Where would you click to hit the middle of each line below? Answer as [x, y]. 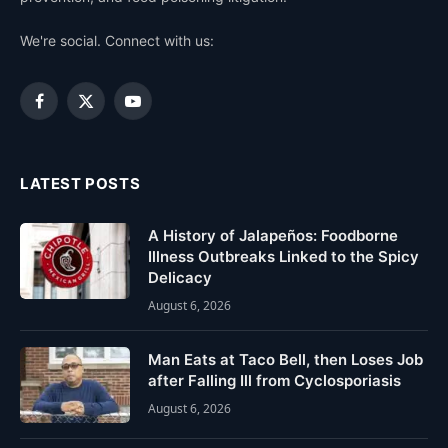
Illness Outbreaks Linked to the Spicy [283, 256]
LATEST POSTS [80, 183]
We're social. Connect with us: [117, 40]
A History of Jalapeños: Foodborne [273, 235]
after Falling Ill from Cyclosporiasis [274, 380]
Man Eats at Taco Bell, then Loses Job [285, 359]
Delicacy [180, 277]
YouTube [159, 110]
